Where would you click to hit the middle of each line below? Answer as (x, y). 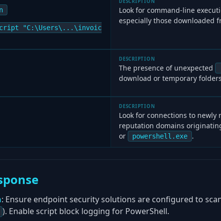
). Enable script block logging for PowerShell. (86, 211)
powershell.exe (160, 136)
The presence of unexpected (167, 68)
